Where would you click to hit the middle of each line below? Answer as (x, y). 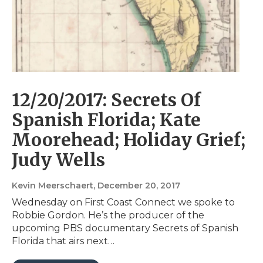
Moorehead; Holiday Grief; (129, 139)
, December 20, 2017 (137, 185)
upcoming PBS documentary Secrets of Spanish (125, 228)
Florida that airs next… (63, 241)
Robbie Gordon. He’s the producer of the (108, 215)
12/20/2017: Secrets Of (106, 100)
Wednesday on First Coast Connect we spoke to (123, 202)
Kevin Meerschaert (53, 185)
